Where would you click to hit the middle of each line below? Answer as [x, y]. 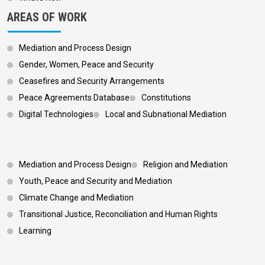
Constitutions [166, 98]
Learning [35, 231]
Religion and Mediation [185, 165]
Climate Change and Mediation [76, 198]
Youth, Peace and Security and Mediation [96, 181]
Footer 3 [38, 170]
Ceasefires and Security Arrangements [92, 81]
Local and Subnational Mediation [166, 114]
